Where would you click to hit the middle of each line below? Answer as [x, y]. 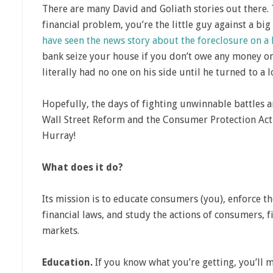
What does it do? [83, 167]
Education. [67, 262]
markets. [61, 231]
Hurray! [59, 136]
